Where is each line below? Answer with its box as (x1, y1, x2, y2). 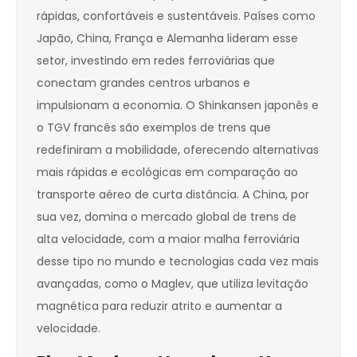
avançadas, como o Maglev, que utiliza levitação (37, 276, 308, 292)
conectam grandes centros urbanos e (37, 75, 250, 92)
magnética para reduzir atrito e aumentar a (37, 298, 282, 315)
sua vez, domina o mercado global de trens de (37, 209, 296, 226)
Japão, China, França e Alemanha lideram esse (37, 30, 298, 47)
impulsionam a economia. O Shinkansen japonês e (37, 97, 319, 114)
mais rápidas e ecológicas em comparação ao (37, 164, 298, 181)
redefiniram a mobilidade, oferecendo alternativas (37, 142, 319, 159)
